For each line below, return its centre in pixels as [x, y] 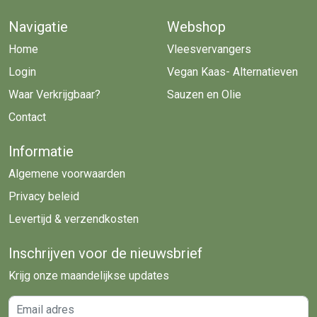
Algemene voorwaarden [67, 173]
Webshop [196, 27]
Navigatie [38, 27]
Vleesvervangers [209, 49]
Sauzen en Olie [204, 94]
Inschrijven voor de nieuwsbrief [105, 253]
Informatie [41, 151]
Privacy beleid [44, 196]
